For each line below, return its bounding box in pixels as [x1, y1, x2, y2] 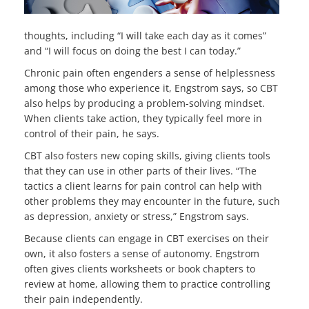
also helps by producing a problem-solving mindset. [24, 96, 265, 110]
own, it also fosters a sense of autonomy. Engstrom [24, 246, 259, 260]
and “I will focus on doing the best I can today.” [24, 43, 241, 57]
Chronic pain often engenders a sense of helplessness [24, 66, 275, 79]
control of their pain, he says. [24, 126, 159, 140]
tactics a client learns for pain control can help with [24, 179, 262, 192]
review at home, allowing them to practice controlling [24, 277, 270, 290]
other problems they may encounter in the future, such [24, 194, 280, 208]
